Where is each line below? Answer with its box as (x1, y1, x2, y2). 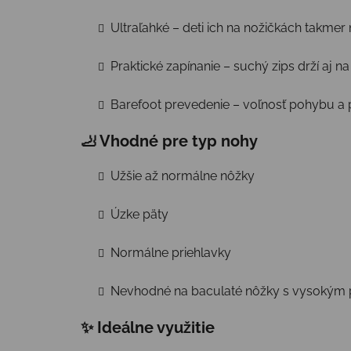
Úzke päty (110, 206, 168, 222)
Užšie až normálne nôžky (110, 168, 255, 183)
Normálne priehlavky (110, 244, 231, 260)
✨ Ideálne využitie (81, 317, 215, 337)
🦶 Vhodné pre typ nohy (81, 131, 258, 150)
